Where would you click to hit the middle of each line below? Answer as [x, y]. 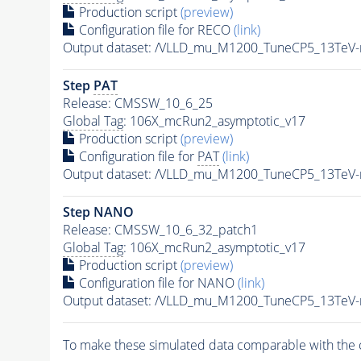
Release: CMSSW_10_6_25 [137, 104]
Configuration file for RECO [154, 30]
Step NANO [98, 212]
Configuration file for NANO [156, 283]
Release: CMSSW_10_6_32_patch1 [160, 230]
